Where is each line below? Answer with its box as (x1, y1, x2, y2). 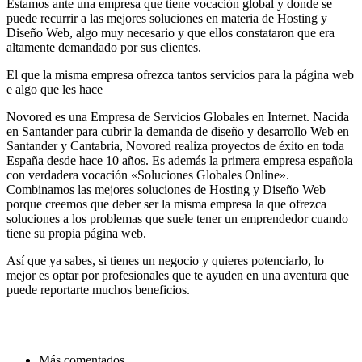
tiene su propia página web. (6, 226, 146, 241)
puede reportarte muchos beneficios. (6, 283, 190, 297)
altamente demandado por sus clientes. (6, 40, 201, 55)
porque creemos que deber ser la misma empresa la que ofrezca (6, 197, 326, 212)
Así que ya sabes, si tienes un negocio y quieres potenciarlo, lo (6, 254, 324, 268)
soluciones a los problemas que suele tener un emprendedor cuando (6, 212, 348, 226)
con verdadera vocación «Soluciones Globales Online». (6, 168, 289, 183)
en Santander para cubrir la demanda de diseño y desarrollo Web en (6, 124, 349, 139)
